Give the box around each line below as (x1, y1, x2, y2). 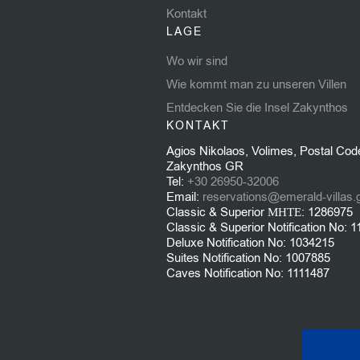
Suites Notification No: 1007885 (166, 249, 330, 266)
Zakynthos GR (166, 157, 243, 174)
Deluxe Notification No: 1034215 (166, 234, 334, 251)
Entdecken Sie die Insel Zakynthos (166, 99, 348, 116)
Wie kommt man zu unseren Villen (166, 76, 346, 92)
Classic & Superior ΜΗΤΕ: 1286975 (166, 203, 353, 220)
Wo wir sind (166, 52, 227, 69)
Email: (166, 188, 202, 205)
